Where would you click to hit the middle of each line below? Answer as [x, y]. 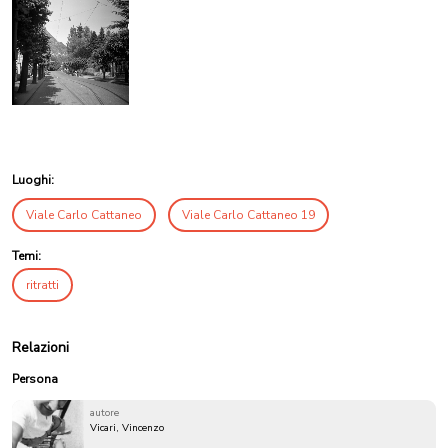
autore [104, 412]
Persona [35, 378]
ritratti [42, 284]
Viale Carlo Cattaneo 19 [248, 214]
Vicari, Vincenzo [127, 427]
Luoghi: [33, 179]
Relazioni [40, 347]
